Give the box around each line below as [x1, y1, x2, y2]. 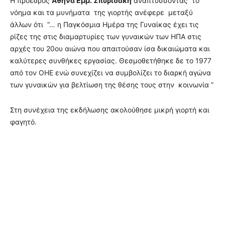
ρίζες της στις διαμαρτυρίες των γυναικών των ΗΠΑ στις [10, 32, 201, 41]
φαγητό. [10, 118, 37, 126]
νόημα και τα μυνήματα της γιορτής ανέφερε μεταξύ [10, 8, 193, 17]
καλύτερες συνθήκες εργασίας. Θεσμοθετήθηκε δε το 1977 [10, 56, 211, 65]
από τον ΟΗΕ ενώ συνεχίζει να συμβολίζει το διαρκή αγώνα [10, 68, 211, 77]
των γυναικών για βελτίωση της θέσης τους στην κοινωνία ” [10, 80, 213, 89]
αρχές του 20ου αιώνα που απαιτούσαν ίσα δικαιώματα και [10, 44, 210, 53]
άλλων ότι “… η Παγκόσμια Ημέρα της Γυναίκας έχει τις [10, 20, 199, 29]
